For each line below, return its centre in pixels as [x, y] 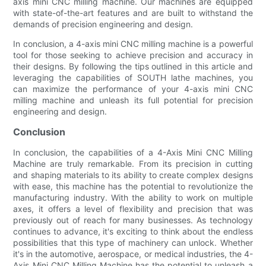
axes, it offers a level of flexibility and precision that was [133, 208]
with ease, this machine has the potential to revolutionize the [133, 186]
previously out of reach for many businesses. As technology [133, 220]
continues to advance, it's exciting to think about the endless [133, 231]
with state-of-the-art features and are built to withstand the [133, 12]
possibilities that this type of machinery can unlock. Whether [133, 242]
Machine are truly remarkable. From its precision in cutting [133, 163]
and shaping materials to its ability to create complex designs [133, 175]
